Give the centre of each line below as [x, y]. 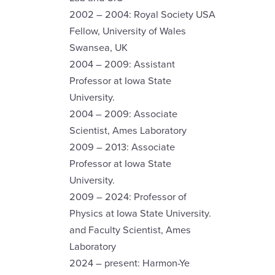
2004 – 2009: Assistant [122, 64]
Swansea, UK [98, 47]
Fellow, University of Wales [127, 30]
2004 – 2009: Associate [123, 113]
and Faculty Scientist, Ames [130, 229]
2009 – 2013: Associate [122, 146]
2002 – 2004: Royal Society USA [142, 14]
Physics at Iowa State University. [140, 213]
